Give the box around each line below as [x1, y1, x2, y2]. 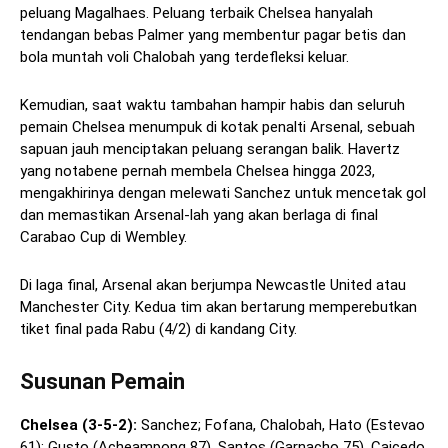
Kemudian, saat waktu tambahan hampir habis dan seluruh [20, 96, 405, 115]
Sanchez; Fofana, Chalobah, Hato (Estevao [137, 416, 425, 435]
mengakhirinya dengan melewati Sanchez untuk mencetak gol [20, 184, 426, 203]
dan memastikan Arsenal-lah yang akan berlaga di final [20, 206, 378, 225]
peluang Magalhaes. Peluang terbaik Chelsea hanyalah [20, 4, 373, 23]
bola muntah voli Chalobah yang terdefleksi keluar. [20, 48, 349, 67]
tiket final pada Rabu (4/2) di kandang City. [20, 320, 297, 339]
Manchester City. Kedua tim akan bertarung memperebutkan [20, 298, 417, 317]
